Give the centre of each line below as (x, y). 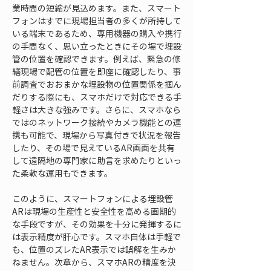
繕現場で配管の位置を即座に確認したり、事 (96, 71)
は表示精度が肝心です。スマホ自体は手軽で (96, 237)
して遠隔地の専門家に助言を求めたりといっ (97, 160)
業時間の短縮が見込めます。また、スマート (96, 8)
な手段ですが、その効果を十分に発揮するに (97, 224)
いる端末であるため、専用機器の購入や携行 (97, 33)
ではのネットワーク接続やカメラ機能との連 (97, 122)
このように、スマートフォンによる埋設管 (93, 198)
